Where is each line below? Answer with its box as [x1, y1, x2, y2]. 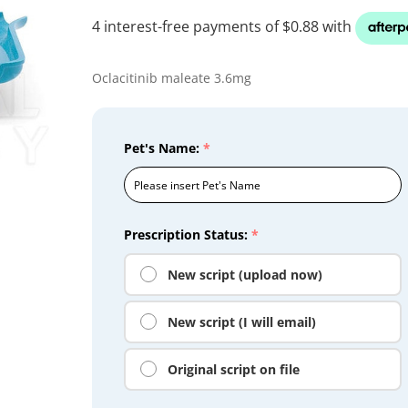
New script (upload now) [167, 265, 322, 283]
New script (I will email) [167, 312, 316, 331]
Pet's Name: [123, 139, 203, 157]
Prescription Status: [123, 225, 251, 243]
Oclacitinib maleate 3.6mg [91, 69, 251, 87]
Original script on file [167, 360, 300, 378]
